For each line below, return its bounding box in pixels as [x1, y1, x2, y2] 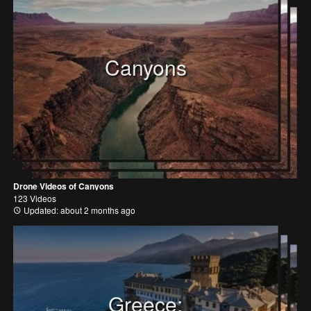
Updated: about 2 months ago [22, 203, 135, 216]
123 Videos [13, 192, 56, 204]
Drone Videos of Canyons [13, 179, 114, 192]
